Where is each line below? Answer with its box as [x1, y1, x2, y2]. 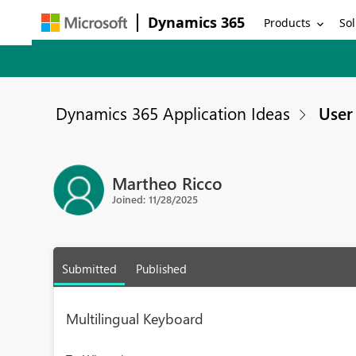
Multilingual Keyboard [66, 309, 204, 328]
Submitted [62, 261, 118, 277]
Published [136, 261, 188, 277]
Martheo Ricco [112, 171, 223, 194]
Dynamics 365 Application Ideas [56, 102, 291, 124]
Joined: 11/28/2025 [112, 192, 199, 206]
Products [264, 14, 311, 30]
